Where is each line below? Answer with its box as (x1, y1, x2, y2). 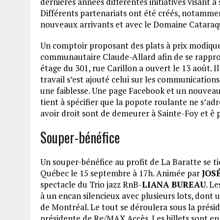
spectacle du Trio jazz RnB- (40, 178, 142, 190)
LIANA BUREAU (142, 178, 206, 190)
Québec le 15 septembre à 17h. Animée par (40, 167, 202, 179)
